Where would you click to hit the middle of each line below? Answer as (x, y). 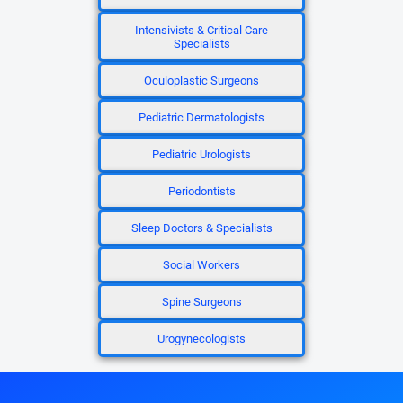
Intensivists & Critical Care (201, 30)
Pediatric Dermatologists (201, 117)
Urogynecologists (201, 339)
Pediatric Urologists (201, 154)
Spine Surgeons (201, 302)
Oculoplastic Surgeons (201, 81)
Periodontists (201, 191)
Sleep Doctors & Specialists (201, 228)
